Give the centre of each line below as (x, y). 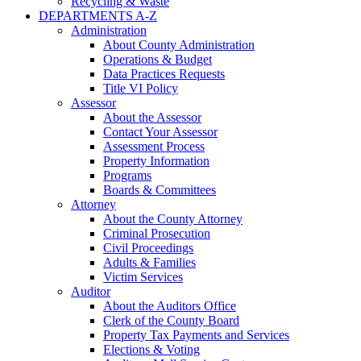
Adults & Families (149, 263)
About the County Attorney (173, 219)
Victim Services (143, 277)
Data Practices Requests (164, 74)
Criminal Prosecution (157, 234)
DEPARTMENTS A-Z (98, 16)
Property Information (156, 161)
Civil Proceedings (148, 248)
